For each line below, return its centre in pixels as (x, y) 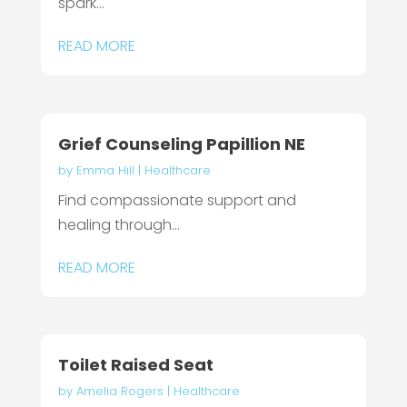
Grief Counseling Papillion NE (181, 144)
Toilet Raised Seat (135, 364)
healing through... (119, 224)
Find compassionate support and (177, 200)
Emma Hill (105, 170)
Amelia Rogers (119, 391)
